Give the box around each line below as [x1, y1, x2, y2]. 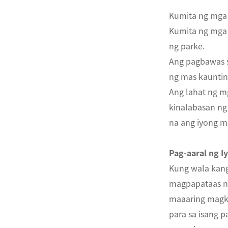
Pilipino [36, 44, 65, 53]
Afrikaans [36, 96, 71, 105]
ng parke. [169, 42, 205, 50]
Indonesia [36, 70, 74, 79]
